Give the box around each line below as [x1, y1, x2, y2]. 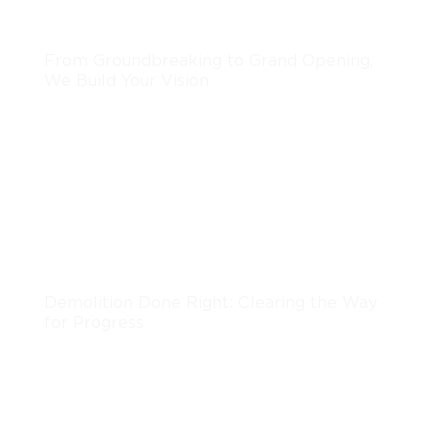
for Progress [44, 313, 144, 332]
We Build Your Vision [44, 71, 209, 90]
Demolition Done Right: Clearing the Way [44, 293, 377, 312]
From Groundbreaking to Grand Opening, [44, 51, 373, 70]
